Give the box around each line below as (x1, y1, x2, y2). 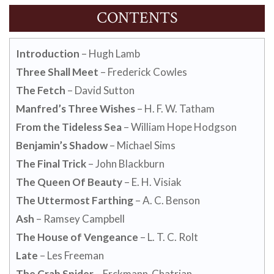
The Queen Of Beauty (16, 175, 122, 188)
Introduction (16, 46, 80, 60)
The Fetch (16, 83, 65, 97)
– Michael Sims (108, 138, 176, 152)
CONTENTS (97, 7, 177, 28)
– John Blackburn (86, 157, 165, 170)
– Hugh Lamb (80, 46, 140, 60)
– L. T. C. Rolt (138, 230, 198, 243)
